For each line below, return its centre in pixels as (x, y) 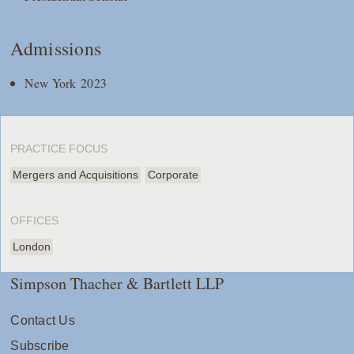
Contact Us (43, 321)
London (32, 247)
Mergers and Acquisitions (76, 175)
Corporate (173, 175)
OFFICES (35, 221)
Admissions (56, 49)
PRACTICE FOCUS (59, 149)
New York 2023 (66, 83)
